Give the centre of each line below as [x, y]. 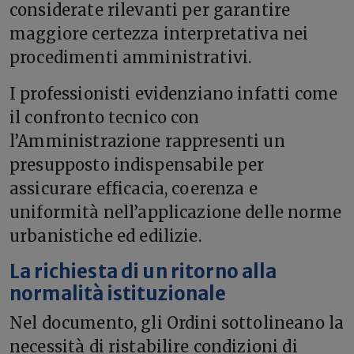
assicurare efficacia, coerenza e [134, 188]
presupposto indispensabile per [137, 164]
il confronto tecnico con [105, 117]
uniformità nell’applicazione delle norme [175, 212]
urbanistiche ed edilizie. [105, 235]
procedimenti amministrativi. [131, 57]
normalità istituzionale [118, 294]
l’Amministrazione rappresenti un [147, 141]
